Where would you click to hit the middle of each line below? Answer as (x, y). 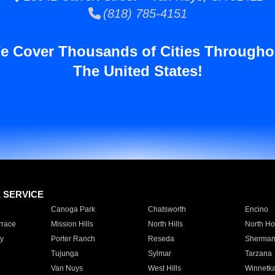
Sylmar (159, 254)
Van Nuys (67, 268)
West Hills (164, 268)
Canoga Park (73, 209)
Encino (256, 209)
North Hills (165, 224)
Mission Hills (72, 224)
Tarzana (258, 254)
